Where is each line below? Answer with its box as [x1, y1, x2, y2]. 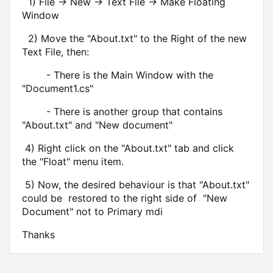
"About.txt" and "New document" [22, 118, 172, 131]
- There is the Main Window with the [22, 68, 213, 81]
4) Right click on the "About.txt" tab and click [22, 141, 234, 154]
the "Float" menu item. [22, 155, 124, 168]
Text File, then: [22, 45, 89, 58]
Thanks [22, 228, 55, 241]
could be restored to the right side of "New [22, 191, 227, 204]
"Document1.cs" [22, 82, 93, 94]
